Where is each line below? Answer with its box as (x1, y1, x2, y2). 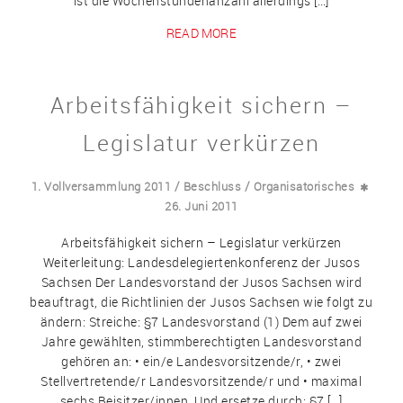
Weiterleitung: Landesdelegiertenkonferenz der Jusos (42, 253, 361, 271)
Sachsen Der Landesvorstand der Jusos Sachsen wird (40, 273, 363, 291)
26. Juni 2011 (165, 197, 238, 214)
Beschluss (183, 177, 242, 194)
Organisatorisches (253, 177, 355, 194)
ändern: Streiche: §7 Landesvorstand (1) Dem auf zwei (40, 312, 363, 330)
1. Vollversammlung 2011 (31, 177, 172, 194)
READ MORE (166, 23, 237, 41)
